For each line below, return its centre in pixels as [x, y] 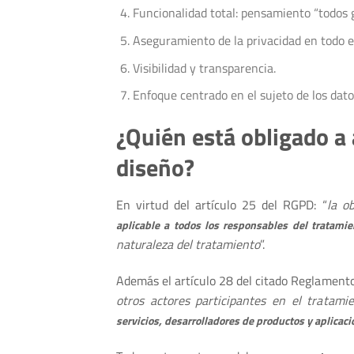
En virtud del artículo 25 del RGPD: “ [222, 204]
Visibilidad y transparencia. [204, 68]
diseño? [155, 167]
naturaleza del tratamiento [188, 244]
